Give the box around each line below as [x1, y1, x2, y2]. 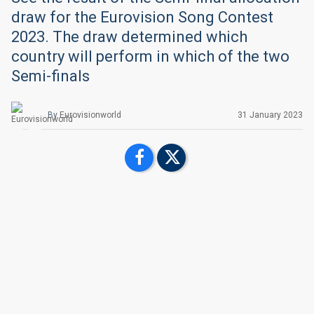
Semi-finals [11, 67, 90, 85]
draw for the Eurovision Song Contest [11, 8, 273, 26]
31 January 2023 [238, 110, 303, 120]
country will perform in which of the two [11, 48, 289, 65]
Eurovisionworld [60, 110, 121, 120]
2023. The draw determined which [11, 28, 247, 46]
